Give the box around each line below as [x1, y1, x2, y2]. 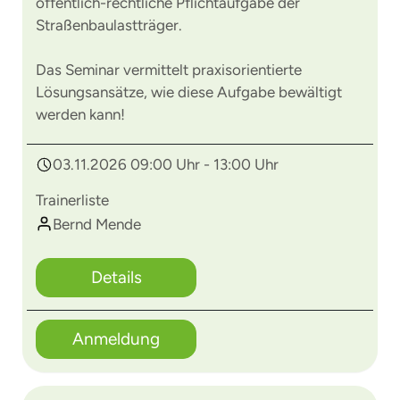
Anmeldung [72, 329, 160, 349]
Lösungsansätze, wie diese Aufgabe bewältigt [36, 83, 342, 101]
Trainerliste [36, 191, 109, 209]
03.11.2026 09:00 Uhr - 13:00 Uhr [53, 155, 279, 173]
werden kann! [36, 105, 125, 123]
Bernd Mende [53, 215, 141, 233]
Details [90, 267, 142, 287]
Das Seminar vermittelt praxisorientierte [36, 61, 302, 79]
